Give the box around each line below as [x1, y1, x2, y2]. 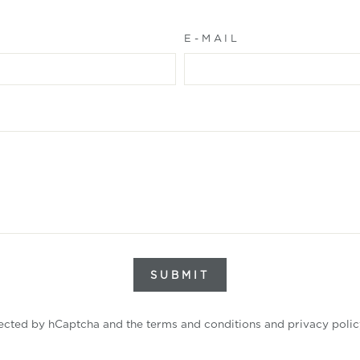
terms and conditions [145, 317, 261, 331]
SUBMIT [150, 268, 210, 282]
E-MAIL [184, 31, 241, 45]
